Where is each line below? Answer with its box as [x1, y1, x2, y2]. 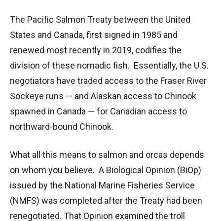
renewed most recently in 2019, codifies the [10, 44, 182, 55]
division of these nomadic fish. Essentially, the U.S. [10, 60, 209, 71]
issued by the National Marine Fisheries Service [10, 180, 195, 190]
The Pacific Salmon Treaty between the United [10, 14, 190, 25]
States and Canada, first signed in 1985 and [10, 29, 178, 40]
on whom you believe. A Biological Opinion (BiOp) [10, 164, 201, 175]
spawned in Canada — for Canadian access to [10, 106, 187, 116]
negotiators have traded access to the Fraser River [10, 75, 207, 86]
